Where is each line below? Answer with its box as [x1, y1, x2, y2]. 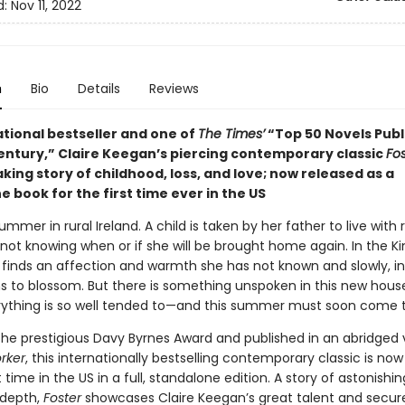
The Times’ [197, 125, 265, 143]
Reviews [148, 80, 199, 98]
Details [77, 80, 120, 98]
